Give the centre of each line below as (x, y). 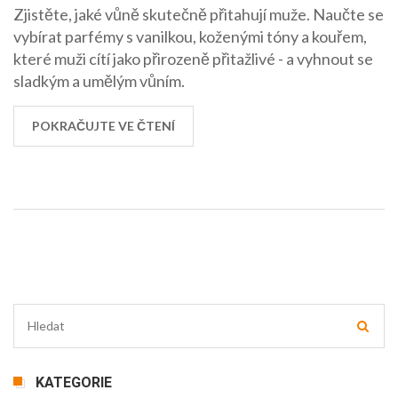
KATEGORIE (74, 382)
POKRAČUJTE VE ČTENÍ (103, 125)
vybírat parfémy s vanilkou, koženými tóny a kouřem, (190, 36)
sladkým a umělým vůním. (99, 80)
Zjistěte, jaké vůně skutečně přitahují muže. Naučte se (199, 14)
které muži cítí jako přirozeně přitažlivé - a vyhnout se (193, 58)
